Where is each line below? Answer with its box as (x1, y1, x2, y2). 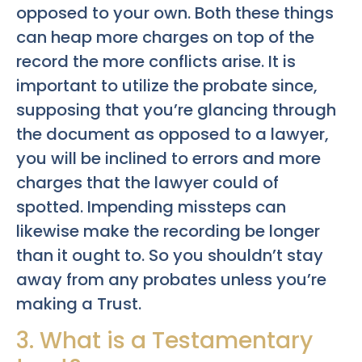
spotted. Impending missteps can (16, 195, 286, 218)
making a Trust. (16, 292, 141, 315)
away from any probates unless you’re (16, 267, 326, 291)
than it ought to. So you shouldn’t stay (16, 243, 323, 267)
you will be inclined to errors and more (16, 146, 321, 170)
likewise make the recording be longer (16, 219, 320, 242)
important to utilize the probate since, (16, 74, 318, 97)
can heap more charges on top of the (16, 25, 314, 48)
